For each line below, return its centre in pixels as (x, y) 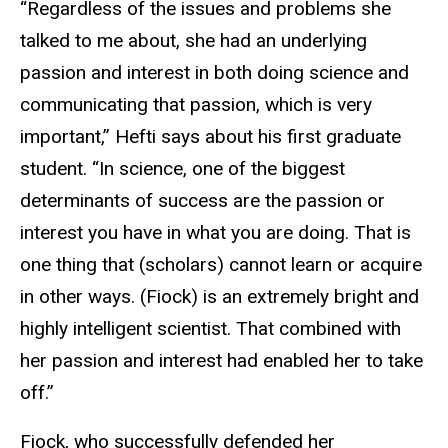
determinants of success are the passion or (202, 200)
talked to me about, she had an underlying (193, 40)
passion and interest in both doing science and (214, 72)
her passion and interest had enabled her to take (221, 360)
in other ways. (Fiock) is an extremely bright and (219, 296)
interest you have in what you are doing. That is (215, 232)
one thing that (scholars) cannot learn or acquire (221, 264)
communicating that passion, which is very (196, 104)
